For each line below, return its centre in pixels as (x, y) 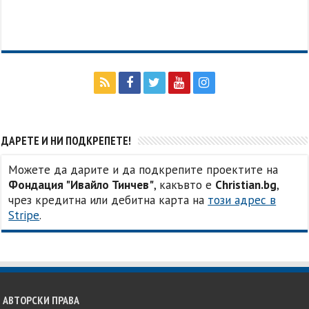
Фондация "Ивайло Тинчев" (81, 185)
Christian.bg (246, 185)
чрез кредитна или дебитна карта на (108, 200)
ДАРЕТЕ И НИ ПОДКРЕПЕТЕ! (67, 141)
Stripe (24, 216)
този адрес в (242, 200)
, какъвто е (185, 185)
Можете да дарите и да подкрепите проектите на (143, 170)
